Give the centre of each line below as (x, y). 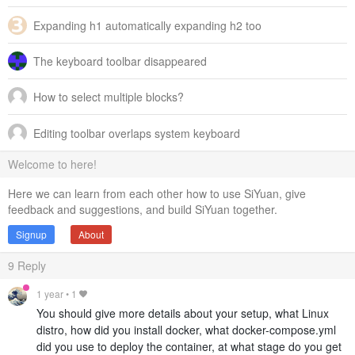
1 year (50, 293)
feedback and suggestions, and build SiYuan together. (143, 209)
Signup (31, 234)
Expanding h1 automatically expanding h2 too (147, 25)
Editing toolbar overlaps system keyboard (137, 133)
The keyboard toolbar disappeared (120, 61)
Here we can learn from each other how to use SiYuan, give (157, 193)
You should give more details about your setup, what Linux (183, 313)
